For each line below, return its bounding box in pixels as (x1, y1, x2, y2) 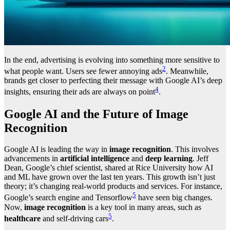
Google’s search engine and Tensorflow (4, 193, 132, 202)
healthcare (4, 214, 41, 223)
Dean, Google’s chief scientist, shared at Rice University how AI (4, 163, 213, 172)
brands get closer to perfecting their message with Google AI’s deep (4, 76, 222, 85)
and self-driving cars (41, 214, 108, 223)
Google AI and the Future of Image (4, 107, 188, 121)
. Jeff (193, 154, 208, 163)
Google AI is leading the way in (4, 145, 109, 154)
